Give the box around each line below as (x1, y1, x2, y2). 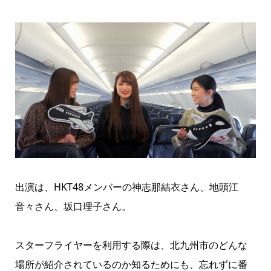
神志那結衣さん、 (131, 180, 209, 194)
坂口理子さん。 (63, 200, 131, 214)
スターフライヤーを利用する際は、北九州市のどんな (15, 238, 247, 252)
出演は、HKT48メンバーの (15, 180, 132, 194)
